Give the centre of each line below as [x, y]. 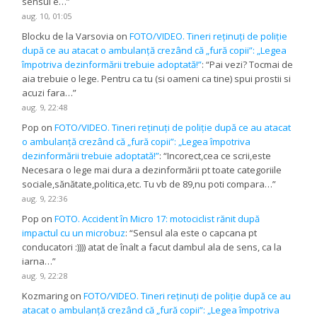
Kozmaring [45, 296]
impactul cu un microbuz [74, 233]
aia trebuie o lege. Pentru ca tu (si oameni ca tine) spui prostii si [157, 79]
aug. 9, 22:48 [45, 108]
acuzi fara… [48, 93]
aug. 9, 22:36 [45, 199]
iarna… [38, 261]
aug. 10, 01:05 [47, 16]
